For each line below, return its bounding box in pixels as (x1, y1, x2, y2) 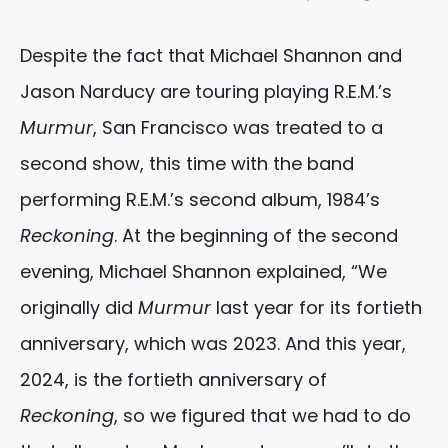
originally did (20, 294, 138, 320)
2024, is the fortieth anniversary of (20, 366, 327, 392)
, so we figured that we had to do (114, 402, 411, 428)
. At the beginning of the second (114, 222, 398, 248)
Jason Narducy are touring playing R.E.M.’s (20, 78, 392, 104)
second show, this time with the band (20, 150, 354, 176)
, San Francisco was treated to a (93, 114, 383, 140)
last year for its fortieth (211, 294, 422, 320)
